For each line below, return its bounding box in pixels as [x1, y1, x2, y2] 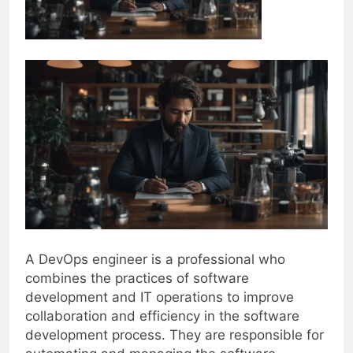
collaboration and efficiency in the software [25, 307, 299, 324]
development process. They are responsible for [25, 326, 324, 343]
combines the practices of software [25, 269, 249, 286]
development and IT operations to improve [25, 288, 294, 305]
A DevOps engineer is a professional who [25, 251, 285, 267]
